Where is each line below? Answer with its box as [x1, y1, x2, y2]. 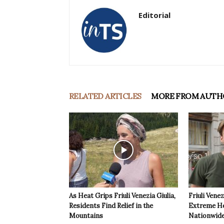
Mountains [69, 211, 103, 220]
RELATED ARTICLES [69, 91, 141, 101]
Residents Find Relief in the [69, 201, 153, 210]
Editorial [138, 10, 170, 20]
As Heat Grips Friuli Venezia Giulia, [69, 191, 175, 200]
